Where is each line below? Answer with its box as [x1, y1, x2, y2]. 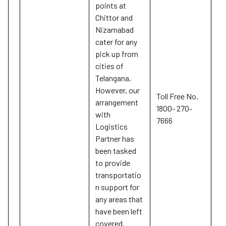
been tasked [95, 146, 136, 155]
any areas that [95, 194, 143, 204]
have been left [95, 206, 142, 216]
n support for [95, 182, 139, 192]
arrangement [95, 97, 138, 107]
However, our [95, 85, 140, 95]
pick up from [95, 49, 138, 59]
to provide [95, 158, 130, 167]
